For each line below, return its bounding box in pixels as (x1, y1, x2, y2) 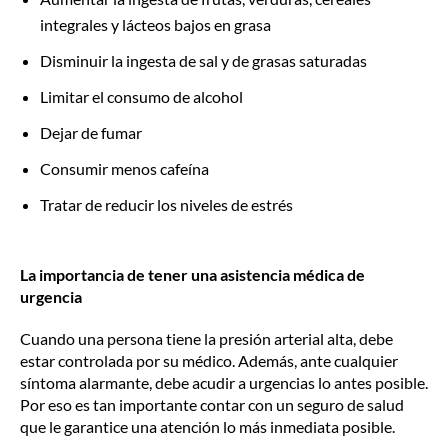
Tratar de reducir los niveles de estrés (40, 195, 293, 214)
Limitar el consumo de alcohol (40, 87, 243, 106)
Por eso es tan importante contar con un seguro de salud (20, 395, 404, 414)
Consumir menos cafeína (40, 159, 209, 178)
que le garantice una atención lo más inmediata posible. (20, 417, 395, 436)
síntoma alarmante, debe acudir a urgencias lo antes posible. (20, 373, 428, 392)
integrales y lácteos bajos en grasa (40, 15, 271, 34)
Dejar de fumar (40, 123, 142, 142)
